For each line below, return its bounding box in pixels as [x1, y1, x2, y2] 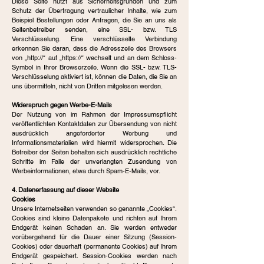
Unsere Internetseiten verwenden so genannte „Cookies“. [12, 204, 177, 213]
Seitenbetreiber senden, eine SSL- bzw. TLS [12, 25, 177, 34]
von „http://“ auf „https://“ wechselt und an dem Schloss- [12, 54, 177, 62]
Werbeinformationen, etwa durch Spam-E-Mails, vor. [12, 167, 160, 175]
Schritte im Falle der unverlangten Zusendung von [12, 157, 177, 166]
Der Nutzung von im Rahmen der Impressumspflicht [12, 110, 177, 118]
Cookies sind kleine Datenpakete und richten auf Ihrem [12, 214, 177, 222]
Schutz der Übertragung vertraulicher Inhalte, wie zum [12, 6, 177, 15]
